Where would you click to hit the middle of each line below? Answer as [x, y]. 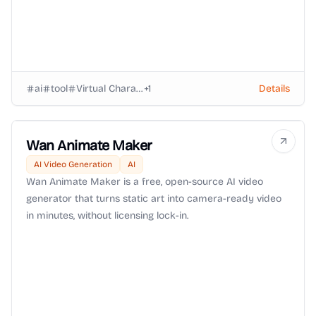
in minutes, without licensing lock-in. [107, 215]
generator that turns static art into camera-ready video [154, 199]
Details [274, 88]
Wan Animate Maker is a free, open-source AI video [145, 182]
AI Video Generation [73, 164]
